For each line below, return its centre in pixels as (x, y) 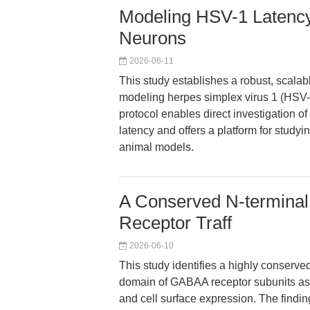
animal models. (156, 147)
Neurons (153, 38)
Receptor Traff (175, 223)
